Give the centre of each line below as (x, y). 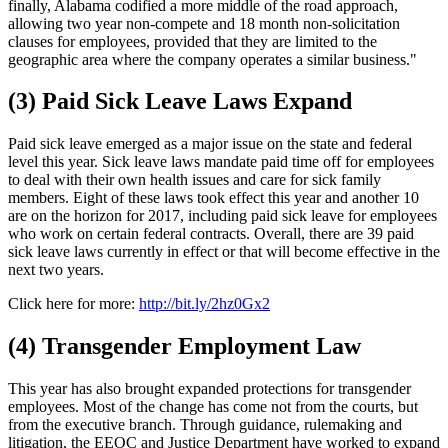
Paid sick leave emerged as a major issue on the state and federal (210, 144)
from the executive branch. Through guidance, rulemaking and (205, 425)
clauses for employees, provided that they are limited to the (192, 41)
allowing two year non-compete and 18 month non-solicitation (204, 23)
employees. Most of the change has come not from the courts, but (213, 407)
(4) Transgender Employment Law (184, 346)
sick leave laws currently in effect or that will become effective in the (224, 252)
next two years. (56, 270)
